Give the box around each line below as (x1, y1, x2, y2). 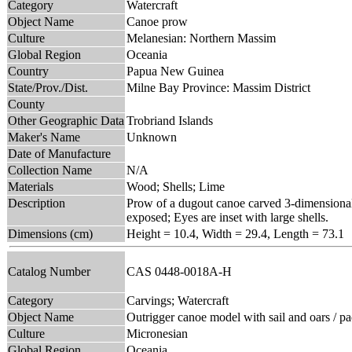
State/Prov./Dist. (8, 80, 88, 94)
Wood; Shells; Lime (126, 179, 225, 193)
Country (8, 64, 49, 78)
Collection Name (8, 163, 92, 177)
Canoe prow (126, 14, 188, 28)
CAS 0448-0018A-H (126, 264, 238, 278)
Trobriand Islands (126, 113, 213, 127)
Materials (8, 179, 53, 193)
